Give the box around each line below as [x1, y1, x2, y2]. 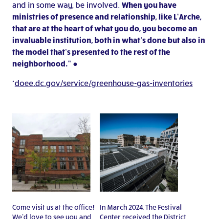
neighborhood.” [12, 59, 71, 68]
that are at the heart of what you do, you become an [12, 23, 197, 33]
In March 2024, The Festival [100, 203, 182, 212]
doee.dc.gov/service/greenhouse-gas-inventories [15, 78, 193, 88]
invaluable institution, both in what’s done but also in [12, 35, 205, 45]
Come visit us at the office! [12, 203, 95, 212]
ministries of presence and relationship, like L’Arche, [12, 12, 201, 22]
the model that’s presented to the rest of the [12, 47, 170, 57]
